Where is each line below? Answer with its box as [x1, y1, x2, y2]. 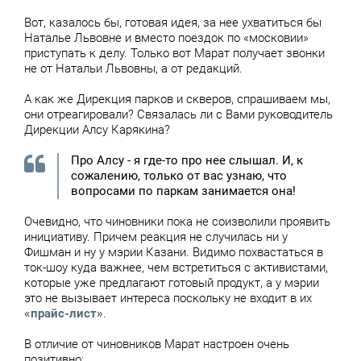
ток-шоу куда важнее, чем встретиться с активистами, [24, 259, 328, 275]
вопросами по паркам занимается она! [71, 183, 296, 198]
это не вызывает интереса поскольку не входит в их [24, 290, 312, 305]
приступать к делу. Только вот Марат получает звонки [24, 45, 325, 60]
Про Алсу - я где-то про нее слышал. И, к [71, 152, 303, 168]
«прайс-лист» [24, 305, 103, 321]
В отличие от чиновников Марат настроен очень [24, 336, 289, 351]
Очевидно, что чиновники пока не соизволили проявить [24, 214, 330, 229]
